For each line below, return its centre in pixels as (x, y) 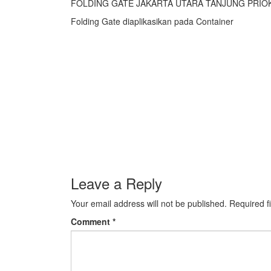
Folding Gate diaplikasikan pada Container (152, 21)
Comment (92, 221)
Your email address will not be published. (149, 203)
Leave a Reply (116, 183)
